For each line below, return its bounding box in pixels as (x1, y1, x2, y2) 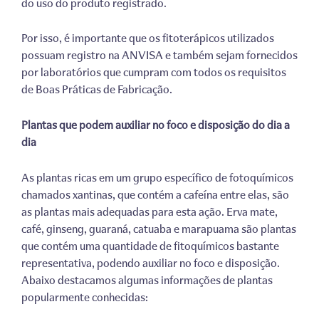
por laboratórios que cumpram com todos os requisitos (21, 64, 286, 80)
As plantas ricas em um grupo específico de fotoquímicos (21, 169, 293, 185)
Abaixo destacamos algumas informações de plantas (21, 271, 273, 288)
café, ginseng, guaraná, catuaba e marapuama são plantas (21, 220, 296, 236)
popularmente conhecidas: (21, 288, 148, 305)
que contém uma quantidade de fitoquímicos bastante (21, 237, 279, 253)
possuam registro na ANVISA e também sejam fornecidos (21, 47, 298, 63)
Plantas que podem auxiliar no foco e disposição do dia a (21, 117, 290, 132)
